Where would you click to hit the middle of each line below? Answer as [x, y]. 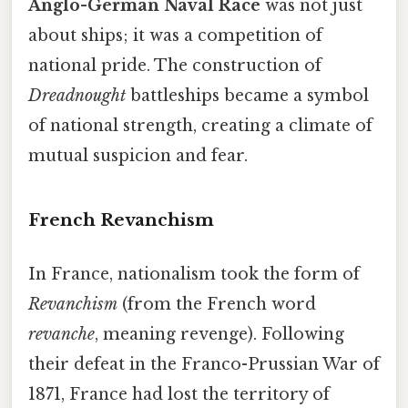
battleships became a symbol [247, 95]
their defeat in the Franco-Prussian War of [204, 364]
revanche [61, 334]
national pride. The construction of [175, 65]
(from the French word [217, 304]
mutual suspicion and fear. [138, 155]
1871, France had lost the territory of [179, 394]
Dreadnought [77, 95]
